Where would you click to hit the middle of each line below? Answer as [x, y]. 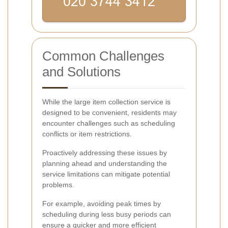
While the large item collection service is [106, 102]
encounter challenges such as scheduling [109, 123]
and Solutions [81, 72]
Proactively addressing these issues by [105, 152]
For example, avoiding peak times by [102, 203]
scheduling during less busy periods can [107, 214]
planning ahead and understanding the [105, 163]
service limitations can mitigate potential [106, 174]
